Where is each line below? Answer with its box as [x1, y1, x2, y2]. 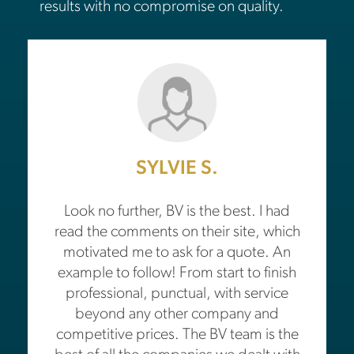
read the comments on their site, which [54, 224, 300, 241]
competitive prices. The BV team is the [55, 327, 299, 344]
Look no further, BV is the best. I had [64, 204, 290, 220]
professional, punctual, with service [66, 286, 288, 303]
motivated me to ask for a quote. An [63, 245, 291, 262]
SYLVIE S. [136, 159, 218, 179]
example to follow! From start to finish [58, 265, 296, 282]
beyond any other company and [75, 307, 279, 323]
